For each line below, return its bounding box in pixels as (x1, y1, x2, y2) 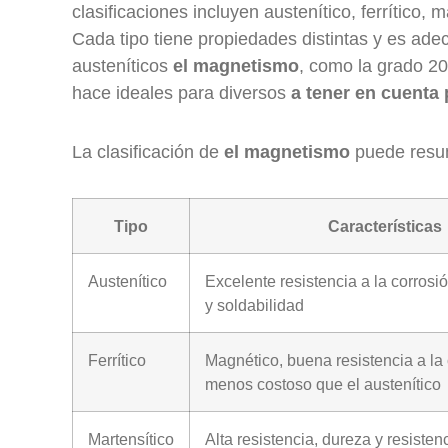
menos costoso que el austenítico (205, 375, 441, 393)
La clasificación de (72, 142, 224, 162)
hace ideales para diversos (72, 83, 291, 103)
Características (327, 217, 442, 235)
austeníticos (72, 56, 173, 76)
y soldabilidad (205, 296, 304, 314)
